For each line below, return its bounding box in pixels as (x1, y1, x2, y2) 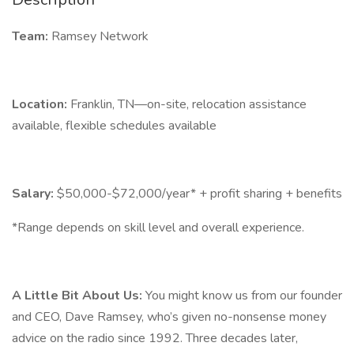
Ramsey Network (48, 28, 149, 45)
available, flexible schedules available (12, 117, 217, 134)
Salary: (12, 185, 54, 202)
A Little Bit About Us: (12, 287, 142, 304)
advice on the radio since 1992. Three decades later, (12, 330, 298, 347)
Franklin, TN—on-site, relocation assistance (67, 96, 307, 113)
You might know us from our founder (142, 287, 342, 304)
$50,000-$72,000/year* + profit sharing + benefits (54, 185, 342, 202)
